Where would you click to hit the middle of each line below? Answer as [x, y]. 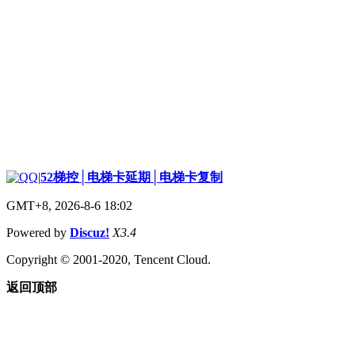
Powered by [38, 232]
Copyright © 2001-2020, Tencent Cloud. [109, 259]
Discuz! [90, 232]
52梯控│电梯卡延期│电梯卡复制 [132, 177]
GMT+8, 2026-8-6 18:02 [69, 205]
